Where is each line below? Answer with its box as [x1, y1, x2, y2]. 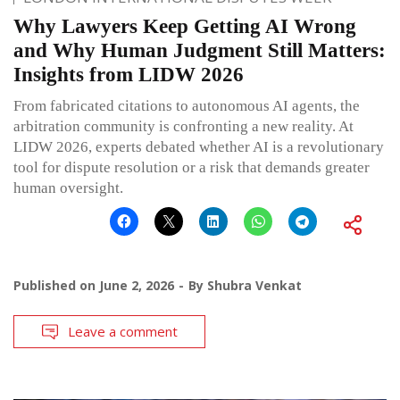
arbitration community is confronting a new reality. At [13, 118, 354, 136]
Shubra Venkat [207, 277, 302, 295]
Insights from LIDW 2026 [13, 63, 244, 87]
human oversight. [13, 179, 123, 197]
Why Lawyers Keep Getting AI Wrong [13, 15, 356, 38]
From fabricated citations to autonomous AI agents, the [13, 97, 360, 115]
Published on [13, 277, 99, 295]
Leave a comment [68, 322, 178, 341]
